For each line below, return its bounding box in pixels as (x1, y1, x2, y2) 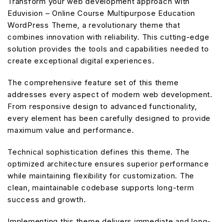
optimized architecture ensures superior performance (7, 159, 209, 168)
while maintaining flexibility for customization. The (7, 170, 194, 180)
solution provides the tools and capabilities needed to (7, 44, 209, 54)
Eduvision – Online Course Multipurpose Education (7, 8, 195, 18)
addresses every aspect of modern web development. (7, 89, 213, 99)
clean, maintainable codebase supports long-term (7, 182, 194, 192)
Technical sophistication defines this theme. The (7, 147, 190, 157)
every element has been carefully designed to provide (7, 113, 211, 123)
